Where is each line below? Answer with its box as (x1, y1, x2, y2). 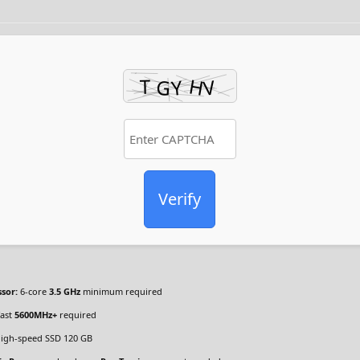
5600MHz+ (14, 309, 57, 321)
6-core (18, 285, 49, 298)
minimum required (80, 285, 162, 298)
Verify (158, 188, 201, 211)
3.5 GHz (49, 285, 80, 298)
